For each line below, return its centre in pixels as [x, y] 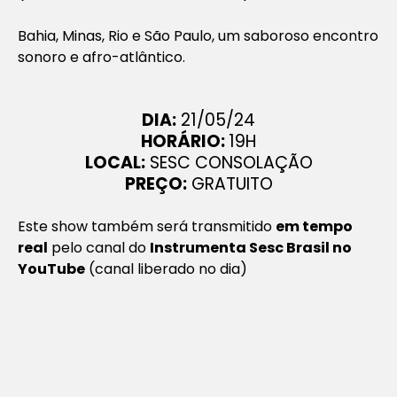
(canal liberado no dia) [166, 269]
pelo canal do [101, 247]
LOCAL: [115, 162]
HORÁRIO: [185, 141]
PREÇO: [156, 183]
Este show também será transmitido [147, 226]
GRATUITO [230, 183]
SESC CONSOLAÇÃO [229, 162]
